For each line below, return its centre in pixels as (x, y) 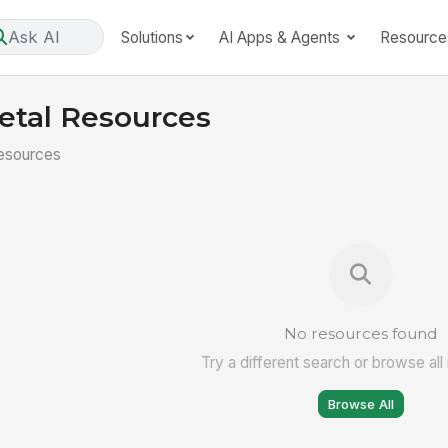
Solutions (151, 37)
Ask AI (33, 36)
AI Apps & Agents (281, 37)
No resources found (360, 333)
